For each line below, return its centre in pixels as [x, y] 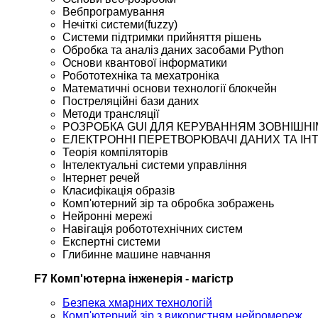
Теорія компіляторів [115, 153]
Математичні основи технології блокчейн [170, 89]
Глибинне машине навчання [137, 255]
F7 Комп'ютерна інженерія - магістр [134, 279]
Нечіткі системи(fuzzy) [120, 25]
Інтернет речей [101, 178]
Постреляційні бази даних [131, 102]
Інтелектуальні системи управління [155, 165]
